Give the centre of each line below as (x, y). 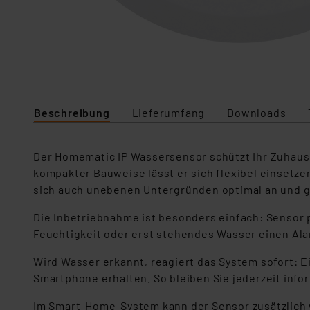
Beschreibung (72, 112)
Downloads (257, 112)
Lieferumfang (168, 112)
